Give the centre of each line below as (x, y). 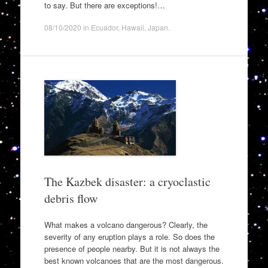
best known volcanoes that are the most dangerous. (134, 260)
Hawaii (133, 27)
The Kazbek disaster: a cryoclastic (127, 182)
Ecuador (104, 27)
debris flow (71, 198)
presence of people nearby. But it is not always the (132, 248)
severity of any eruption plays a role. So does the (129, 236)
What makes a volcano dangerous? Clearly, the (126, 224)
